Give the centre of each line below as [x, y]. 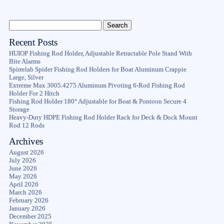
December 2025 [30, 216]
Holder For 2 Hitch [34, 93]
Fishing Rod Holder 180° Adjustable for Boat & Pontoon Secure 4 [97, 101]
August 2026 [26, 152]
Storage [19, 109]
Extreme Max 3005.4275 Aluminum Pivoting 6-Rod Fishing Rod [97, 85]
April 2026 [23, 184]
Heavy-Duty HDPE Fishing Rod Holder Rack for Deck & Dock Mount [103, 117]
